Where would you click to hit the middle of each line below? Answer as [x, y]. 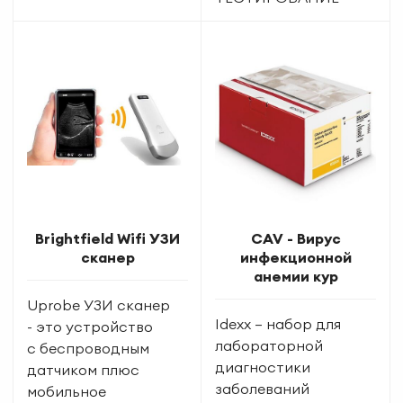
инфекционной [296, 257]
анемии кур [296, 276]
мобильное [67, 391]
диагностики [263, 367]
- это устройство [90, 326]
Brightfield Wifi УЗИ [107, 238]
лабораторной [269, 345]
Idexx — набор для [278, 323]
